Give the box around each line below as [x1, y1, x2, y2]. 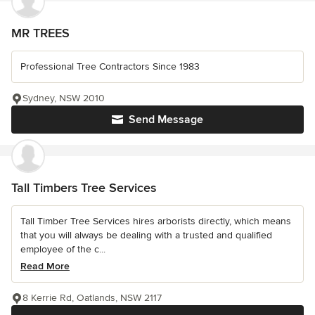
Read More [20, 260, 70, 272]
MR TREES [11, 25, 70, 41]
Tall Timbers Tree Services [11, 180, 156, 195]
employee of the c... [20, 243, 105, 255]
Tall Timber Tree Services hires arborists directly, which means [20, 215, 291, 227]
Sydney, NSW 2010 [22, 92, 105, 104]
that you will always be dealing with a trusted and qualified [20, 229, 272, 241]
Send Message [129, 112, 203, 127]
